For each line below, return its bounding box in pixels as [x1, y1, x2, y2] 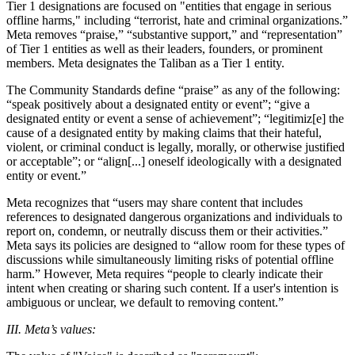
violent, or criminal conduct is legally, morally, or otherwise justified [6, 139, 345, 154]
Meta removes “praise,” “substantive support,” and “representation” [6, 27, 342, 41]
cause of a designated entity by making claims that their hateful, [6, 125, 322, 139]
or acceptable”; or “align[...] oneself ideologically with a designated [6, 154, 342, 168]
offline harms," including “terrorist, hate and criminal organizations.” [6, 13, 348, 27]
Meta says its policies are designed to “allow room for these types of [6, 238, 345, 252]
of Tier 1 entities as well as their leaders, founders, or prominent [6, 41, 323, 55]
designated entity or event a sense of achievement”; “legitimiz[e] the [6, 111, 344, 125]
